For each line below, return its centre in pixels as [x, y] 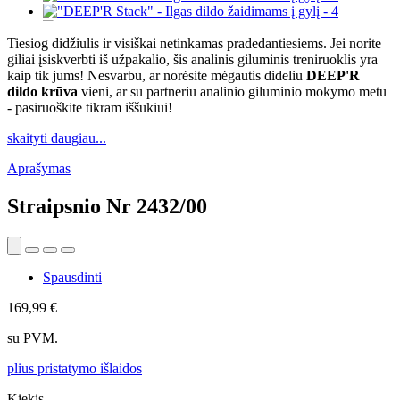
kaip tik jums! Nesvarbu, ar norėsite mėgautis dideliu [157, 76]
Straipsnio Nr [72, 207]
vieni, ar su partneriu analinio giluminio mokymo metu [232, 92]
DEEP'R [333, 76]
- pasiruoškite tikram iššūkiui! [90, 108]
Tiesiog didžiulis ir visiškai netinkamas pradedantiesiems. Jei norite [194, 44]
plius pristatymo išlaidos [75, 368]
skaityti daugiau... [57, 138]
